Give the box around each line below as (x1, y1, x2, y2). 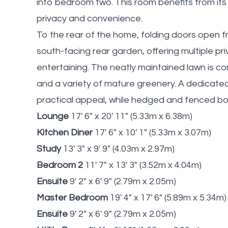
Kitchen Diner (37, 127, 93, 137)
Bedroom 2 (37, 160, 83, 170)
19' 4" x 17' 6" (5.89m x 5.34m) (110, 192, 226, 203)
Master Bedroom (37, 192, 108, 203)
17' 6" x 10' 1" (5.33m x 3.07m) (95, 127, 211, 137)
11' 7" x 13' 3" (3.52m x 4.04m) (85, 160, 202, 170)
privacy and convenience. (37, 13, 142, 23)
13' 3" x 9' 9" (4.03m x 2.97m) (63, 144, 175, 154)
